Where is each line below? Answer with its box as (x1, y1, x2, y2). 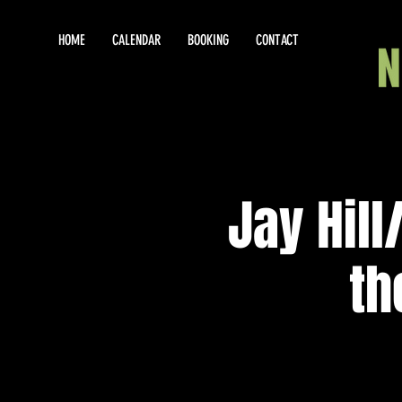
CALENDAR (112, 31, 161, 48)
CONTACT (256, 31, 299, 48)
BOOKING (188, 31, 229, 48)
